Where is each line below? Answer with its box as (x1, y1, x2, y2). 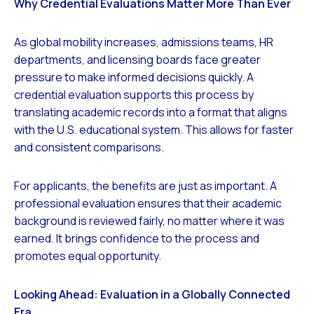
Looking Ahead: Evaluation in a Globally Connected (14, 287, 290, 303)
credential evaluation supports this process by (14, 87, 254, 103)
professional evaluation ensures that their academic (14, 196, 282, 212)
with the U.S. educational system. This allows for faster (14, 122, 294, 138)
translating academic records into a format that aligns (14, 104, 287, 121)
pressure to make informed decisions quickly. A (14, 69, 254, 86)
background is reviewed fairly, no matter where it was (14, 213, 285, 229)
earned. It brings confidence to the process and (14, 231, 259, 247)
